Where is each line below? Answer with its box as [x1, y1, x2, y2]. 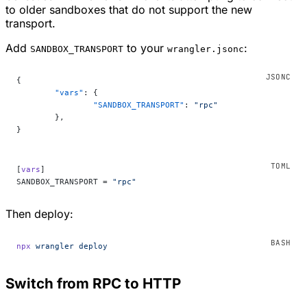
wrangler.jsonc [167, 44, 244, 55]
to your [123, 41, 167, 56]
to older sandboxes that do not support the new [5, 3, 252, 17]
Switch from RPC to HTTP [5, 274, 181, 292]
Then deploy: [5, 207, 73, 221]
